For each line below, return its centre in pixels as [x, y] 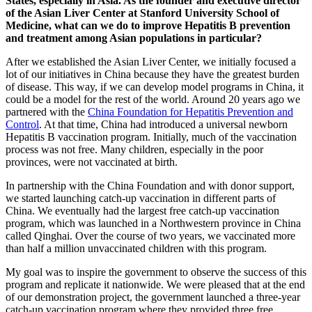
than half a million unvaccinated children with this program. [136, 248]
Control [22, 124]
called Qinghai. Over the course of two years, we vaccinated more [150, 235]
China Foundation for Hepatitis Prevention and [190, 111]
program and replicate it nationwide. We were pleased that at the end [155, 284]
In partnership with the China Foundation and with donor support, [150, 185]
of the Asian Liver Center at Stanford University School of [142, 13]
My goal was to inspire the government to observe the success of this [156, 272]
